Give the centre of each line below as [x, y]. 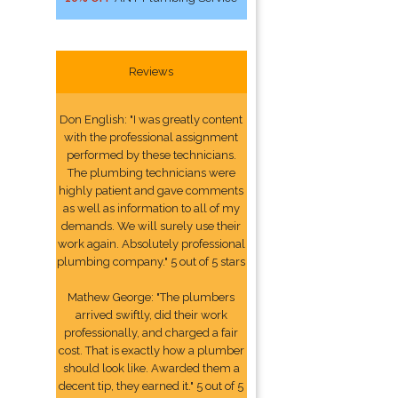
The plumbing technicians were [151, 173]
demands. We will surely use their [151, 226]
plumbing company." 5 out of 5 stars [151, 262]
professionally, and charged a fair [151, 333]
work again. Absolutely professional [151, 244]
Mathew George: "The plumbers [151, 297]
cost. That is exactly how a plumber [151, 350]
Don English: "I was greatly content [151, 119]
